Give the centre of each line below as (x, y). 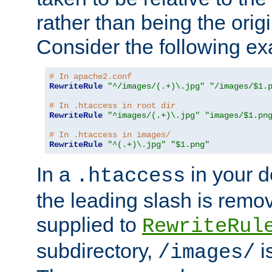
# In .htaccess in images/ (110, 135)
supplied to (89, 225)
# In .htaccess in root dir (112, 106)
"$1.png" (190, 145)
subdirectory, (97, 251)
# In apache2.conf (90, 77)
